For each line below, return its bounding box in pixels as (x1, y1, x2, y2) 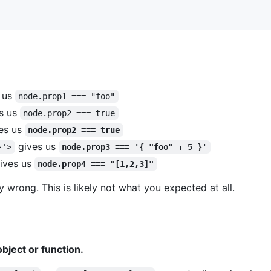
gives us (15, 140, 59, 152)
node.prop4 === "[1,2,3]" (38, 158, 154, 169)
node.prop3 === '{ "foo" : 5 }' (62, 142, 207, 152)
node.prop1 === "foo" (18, 91, 116, 101)
